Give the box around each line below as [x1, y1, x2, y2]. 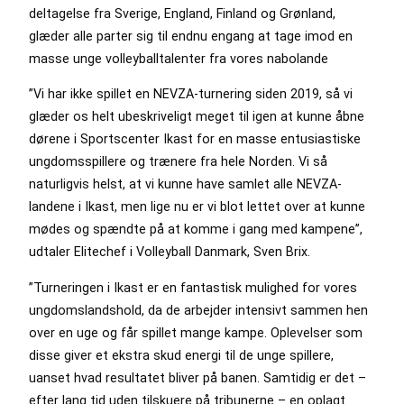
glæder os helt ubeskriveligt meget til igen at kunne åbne [29, 109, 364, 124]
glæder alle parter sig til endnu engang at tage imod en [29, 29, 353, 44]
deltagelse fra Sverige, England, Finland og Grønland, [29, 6, 335, 22]
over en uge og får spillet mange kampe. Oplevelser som [29, 325, 363, 340]
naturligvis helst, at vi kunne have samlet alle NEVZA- [29, 177, 342, 192]
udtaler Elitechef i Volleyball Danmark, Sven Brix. [29, 244, 310, 260]
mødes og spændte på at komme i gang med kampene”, [29, 222, 363, 237]
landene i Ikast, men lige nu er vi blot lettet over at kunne [29, 199, 365, 215]
